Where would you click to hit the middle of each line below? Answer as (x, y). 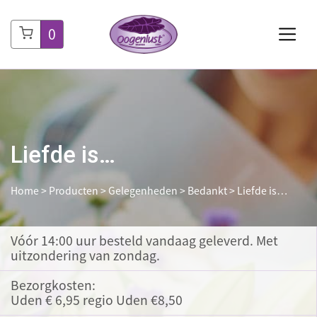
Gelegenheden (143, 191)
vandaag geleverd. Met (211, 241)
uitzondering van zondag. (85, 256)
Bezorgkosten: (53, 286)
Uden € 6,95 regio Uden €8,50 (97, 300)
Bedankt (207, 191)
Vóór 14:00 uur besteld (77, 241)
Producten (74, 191)
